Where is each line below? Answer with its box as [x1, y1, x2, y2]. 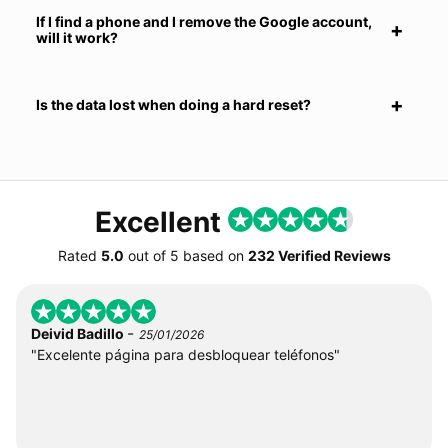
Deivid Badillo [31, 325, 127, 342]
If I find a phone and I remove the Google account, [36, 13, 372, 30]
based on [178, 247, 248, 264]
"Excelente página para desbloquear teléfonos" [31, 346, 340, 363]
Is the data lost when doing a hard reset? [36, 96, 311, 113]
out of [123, 247, 170, 264]
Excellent [95, 205, 228, 239]
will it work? [36, 29, 118, 46]
